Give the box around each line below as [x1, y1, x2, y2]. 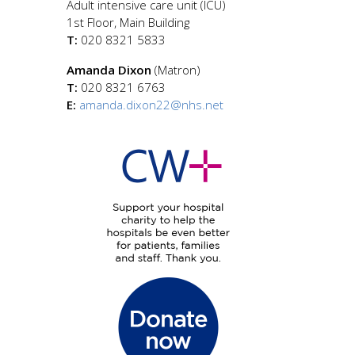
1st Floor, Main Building [67, 14, 189, 31]
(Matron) [155, 61, 200, 78]
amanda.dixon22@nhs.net [79, 96, 223, 113]
